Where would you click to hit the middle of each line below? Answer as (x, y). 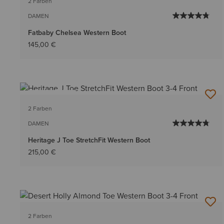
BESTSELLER (52, 97)
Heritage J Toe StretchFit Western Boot (89, 140)
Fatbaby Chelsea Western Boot (77, 32)
